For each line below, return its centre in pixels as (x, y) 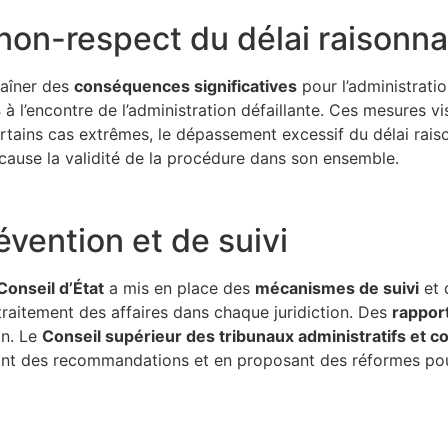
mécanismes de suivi (337, 288)
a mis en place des (179, 288)
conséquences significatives (185, 85)
